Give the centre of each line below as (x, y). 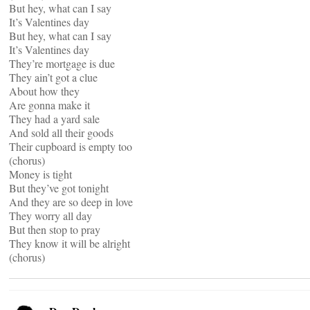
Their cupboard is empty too (71, 146)
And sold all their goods (61, 133)
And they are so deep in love (71, 202)
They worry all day (51, 216)
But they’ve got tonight (59, 188)
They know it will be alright (70, 243)
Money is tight (40, 174)
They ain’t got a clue (53, 77)
